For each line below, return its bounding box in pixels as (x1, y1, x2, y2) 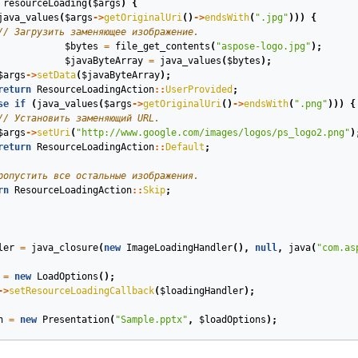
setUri (36, 127, 70, 138)
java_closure (30, 242, 98, 253)
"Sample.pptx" (114, 314, 188, 325)
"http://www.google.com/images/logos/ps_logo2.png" (75, 127, 350, 138)
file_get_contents (114, 41, 210, 52)
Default (165, 141, 205, 153)
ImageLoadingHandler (125, 242, 233, 253)
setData (36, 70, 76, 81)
